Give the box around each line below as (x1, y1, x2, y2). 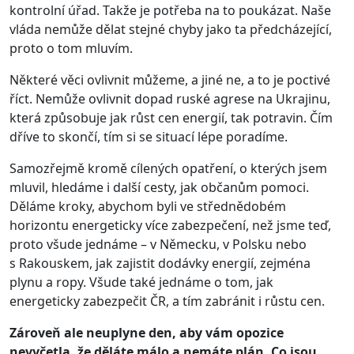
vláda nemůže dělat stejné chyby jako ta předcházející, (9, 20, 332, 38)
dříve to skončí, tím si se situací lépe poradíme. (9, 127, 288, 145)
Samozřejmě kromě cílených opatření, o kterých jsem (9, 159, 327, 177)
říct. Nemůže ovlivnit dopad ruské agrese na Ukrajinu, (9, 89, 330, 107)
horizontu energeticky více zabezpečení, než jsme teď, (9, 216, 331, 234)
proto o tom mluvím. (9, 39, 133, 57)
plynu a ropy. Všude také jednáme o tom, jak (9, 273, 273, 291)
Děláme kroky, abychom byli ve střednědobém (9, 197, 286, 215)
